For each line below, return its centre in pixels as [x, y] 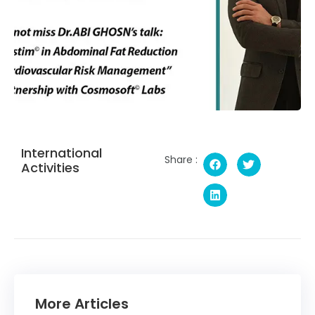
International [62, 153]
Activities [50, 167]
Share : [181, 159]
